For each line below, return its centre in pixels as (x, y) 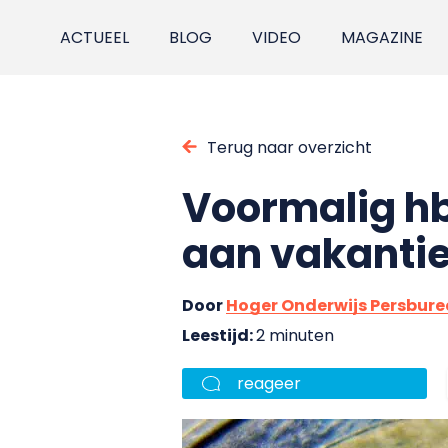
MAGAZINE (382, 37)
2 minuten (295, 335)
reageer (269, 383)
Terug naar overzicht (289, 147)
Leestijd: (219, 335)
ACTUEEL (95, 37)
